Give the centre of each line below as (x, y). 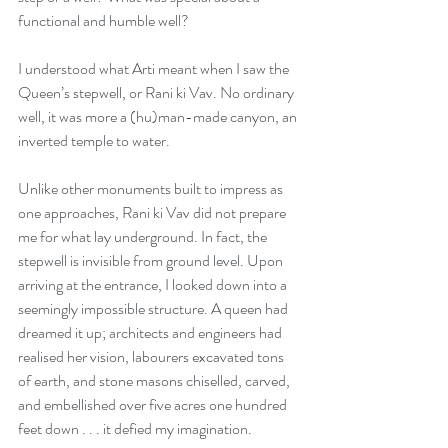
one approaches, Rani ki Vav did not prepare (153, 212)
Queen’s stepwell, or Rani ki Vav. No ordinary (157, 92)
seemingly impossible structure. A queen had (154, 308)
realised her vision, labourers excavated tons (152, 356)
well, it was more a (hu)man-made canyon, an (159, 116)
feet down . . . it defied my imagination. (136, 428)
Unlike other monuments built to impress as (152, 188)
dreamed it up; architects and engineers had (151, 332)
